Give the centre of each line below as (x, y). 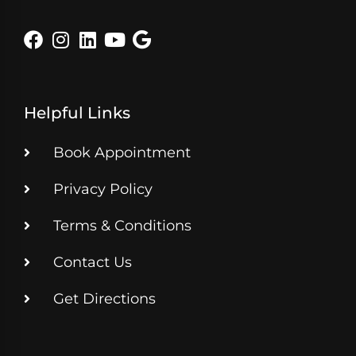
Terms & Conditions (122, 225)
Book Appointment (122, 152)
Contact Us (93, 262)
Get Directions (104, 298)
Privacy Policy (103, 189)
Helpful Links (77, 112)
